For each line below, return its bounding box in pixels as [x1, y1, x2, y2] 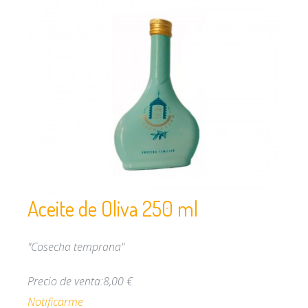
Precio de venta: [27, 273, 103, 289]
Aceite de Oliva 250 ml [27, 195, 198, 221]
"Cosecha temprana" [27, 239, 124, 254]
